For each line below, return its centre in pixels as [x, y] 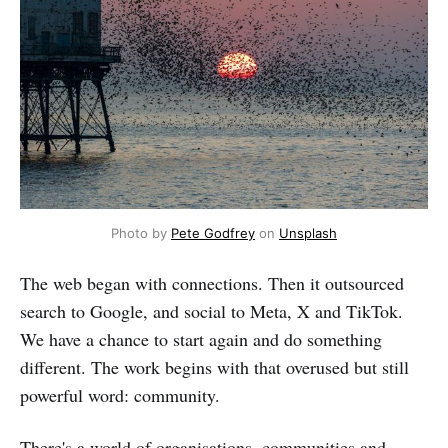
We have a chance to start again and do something [201, 338]
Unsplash [308, 232]
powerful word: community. [120, 394]
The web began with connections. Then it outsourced [212, 282]
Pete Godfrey [213, 232]
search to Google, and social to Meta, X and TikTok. [211, 310]
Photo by [141, 232]
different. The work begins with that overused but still [214, 366]
